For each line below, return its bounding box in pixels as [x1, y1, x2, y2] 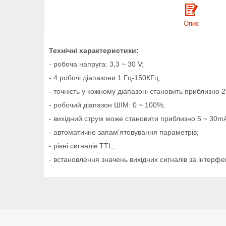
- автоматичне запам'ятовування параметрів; [49, 128, 199, 136]
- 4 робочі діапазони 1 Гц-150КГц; [49, 73, 160, 82]
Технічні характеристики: [49, 46, 139, 54]
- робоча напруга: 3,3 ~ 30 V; [49, 60, 144, 68]
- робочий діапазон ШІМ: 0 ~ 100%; [49, 100, 165, 109]
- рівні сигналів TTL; [49, 141, 115, 150]
